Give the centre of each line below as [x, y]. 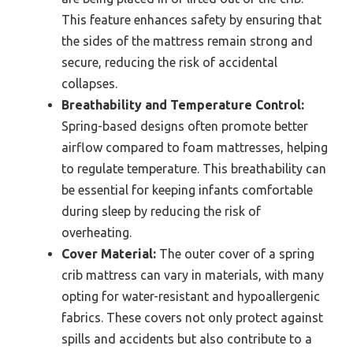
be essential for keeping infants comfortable [187, 190]
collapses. [89, 83]
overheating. [97, 232]
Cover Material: [109, 253]
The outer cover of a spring [235, 253]
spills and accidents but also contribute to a [187, 338]
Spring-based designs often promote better [185, 126]
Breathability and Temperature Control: [183, 104]
